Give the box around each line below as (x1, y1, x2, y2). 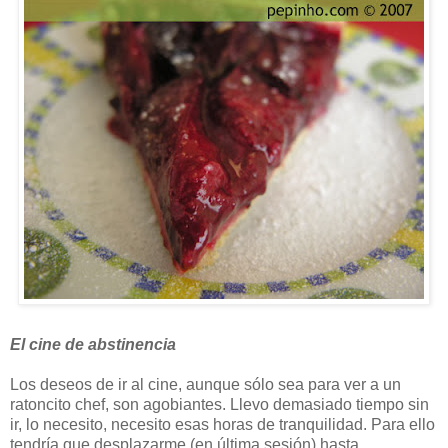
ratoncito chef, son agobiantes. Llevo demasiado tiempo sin (10, 395, 429, 413)
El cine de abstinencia (10, 335, 176, 353)
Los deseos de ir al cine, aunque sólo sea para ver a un (10, 375, 401, 393)
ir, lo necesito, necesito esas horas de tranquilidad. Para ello (10, 415, 435, 433)
